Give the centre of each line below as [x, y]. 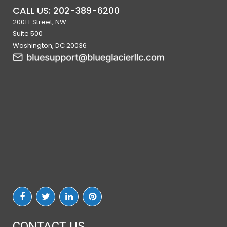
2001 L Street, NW [40, 22]
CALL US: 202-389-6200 [66, 10]
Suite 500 [28, 33]
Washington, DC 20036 [50, 45]
